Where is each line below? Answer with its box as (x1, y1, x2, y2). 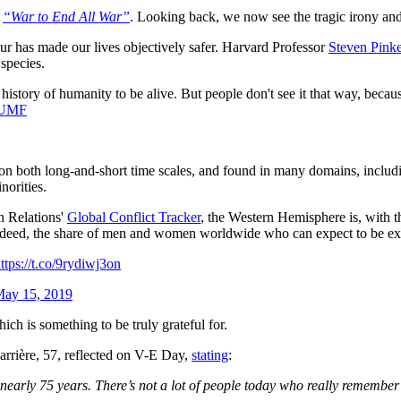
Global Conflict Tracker (67, 209, 200, 225)
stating (192, 346, 228, 363)
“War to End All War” (3, 8, 130, 24)
